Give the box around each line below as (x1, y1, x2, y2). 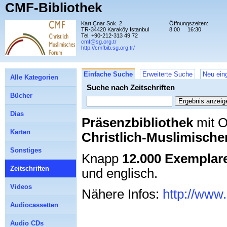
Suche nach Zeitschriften (87, 83, 175, 92)
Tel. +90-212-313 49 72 (81, 32, 138, 39)
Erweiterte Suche (142, 70, 193, 78)
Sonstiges (10, 146, 42, 154)
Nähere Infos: (82, 187, 163, 202)
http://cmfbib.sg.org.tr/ (81, 45, 135, 51)
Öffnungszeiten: (169, 20, 208, 26)
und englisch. (82, 166, 158, 180)
